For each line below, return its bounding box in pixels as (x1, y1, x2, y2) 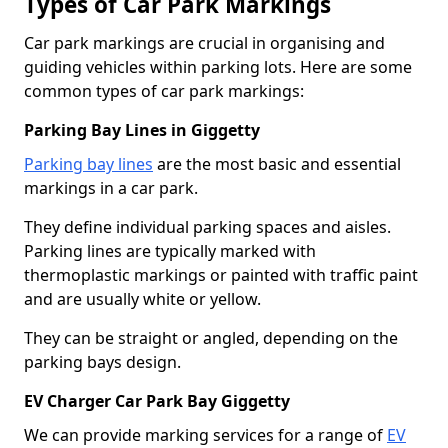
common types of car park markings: (24, 79, 304, 102)
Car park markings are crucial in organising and (24, 31, 385, 54)
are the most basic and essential (153, 152, 401, 175)
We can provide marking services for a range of (24, 423, 387, 446)
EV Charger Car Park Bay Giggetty (24, 389, 290, 412)
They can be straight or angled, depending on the (24, 326, 398, 349)
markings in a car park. (24, 176, 198, 199)
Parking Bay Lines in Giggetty (24, 118, 260, 141)
